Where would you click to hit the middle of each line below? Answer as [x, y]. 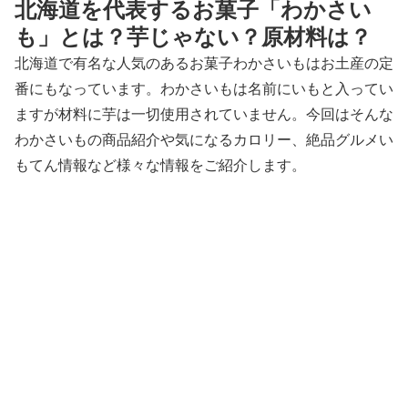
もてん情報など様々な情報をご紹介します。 [160, 165]
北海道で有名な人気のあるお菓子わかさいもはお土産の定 [204, 63]
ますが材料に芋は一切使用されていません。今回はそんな [204, 114]
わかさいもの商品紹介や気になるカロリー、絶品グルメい [204, 139]
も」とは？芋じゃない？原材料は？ [193, 36]
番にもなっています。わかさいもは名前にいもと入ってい [204, 88]
